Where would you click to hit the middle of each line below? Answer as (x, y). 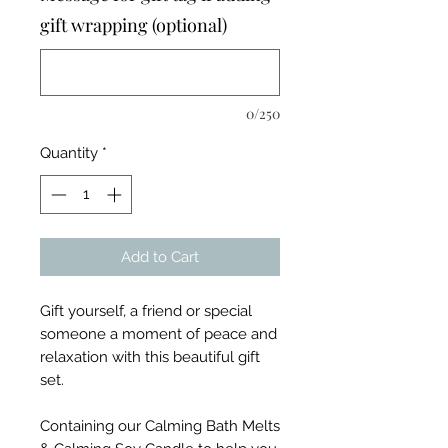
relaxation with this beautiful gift (150, 356)
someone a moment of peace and (158, 333)
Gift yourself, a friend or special (146, 310)
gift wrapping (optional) (133, 25)
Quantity (69, 153)
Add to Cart (160, 256)
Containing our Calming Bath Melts (160, 425)
